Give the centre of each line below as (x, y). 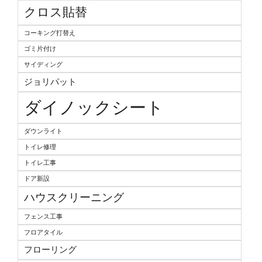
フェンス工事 (43, 217)
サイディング (43, 65)
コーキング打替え (50, 33)
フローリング (50, 250)
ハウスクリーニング (74, 198)
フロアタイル (43, 232)
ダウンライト (43, 131)
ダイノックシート (94, 108)
